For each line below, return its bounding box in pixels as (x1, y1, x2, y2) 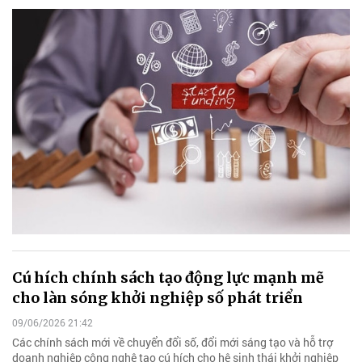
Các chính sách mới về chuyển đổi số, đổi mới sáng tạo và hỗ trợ (12, 335, 333, 351)
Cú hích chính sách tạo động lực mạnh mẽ (12, 267, 324, 287)
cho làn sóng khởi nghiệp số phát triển (12, 288, 303, 307)
